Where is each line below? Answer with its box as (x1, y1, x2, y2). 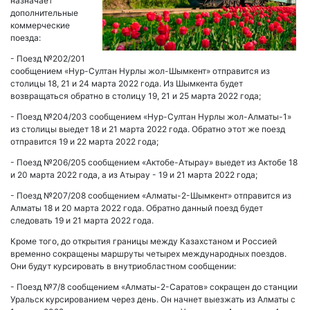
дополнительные (10, 8, 78, 18)
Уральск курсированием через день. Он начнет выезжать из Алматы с (10, 294, 295, 304)
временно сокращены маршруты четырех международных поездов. (10, 248, 286, 259)
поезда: (10, 33, 41, 43)
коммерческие (10, 20, 70, 30)
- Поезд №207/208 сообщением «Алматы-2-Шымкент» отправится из (10, 190, 291, 201)
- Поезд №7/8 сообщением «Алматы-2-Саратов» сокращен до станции (10, 282, 298, 292)
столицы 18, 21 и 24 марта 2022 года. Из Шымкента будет (10, 78, 243, 89)
